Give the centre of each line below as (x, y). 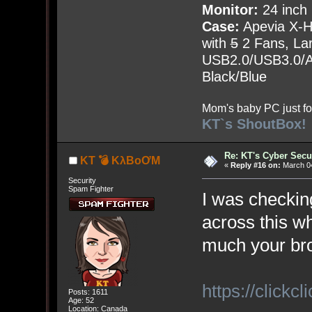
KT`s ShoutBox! (254, 124)
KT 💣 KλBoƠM (120, 161)
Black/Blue (234, 77)
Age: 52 (81, 301)
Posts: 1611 (88, 292)
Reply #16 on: (256, 165)
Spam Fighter (91, 188)
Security (82, 180)
